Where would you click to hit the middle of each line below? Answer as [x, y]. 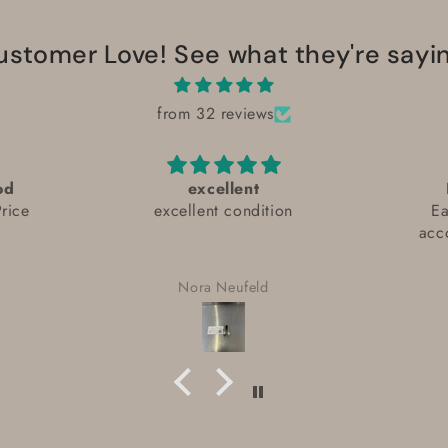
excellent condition [223, 210]
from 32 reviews [215, 113]
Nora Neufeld [223, 286]
